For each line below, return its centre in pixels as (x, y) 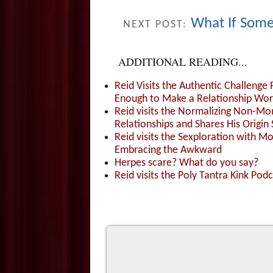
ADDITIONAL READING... (183, 61)
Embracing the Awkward (168, 150)
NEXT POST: (157, 24)
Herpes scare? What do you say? (186, 163)
